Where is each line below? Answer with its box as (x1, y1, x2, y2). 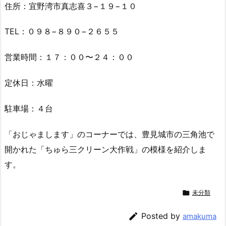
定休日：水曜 (5, 77, 53, 88)
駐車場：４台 (5, 103, 53, 114)
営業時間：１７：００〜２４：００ (5, 52, 134, 63)
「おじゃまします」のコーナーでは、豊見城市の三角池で (5, 129, 214, 139)
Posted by (141, 211, 183, 221)
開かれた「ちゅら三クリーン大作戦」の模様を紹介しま (5, 144, 206, 154)
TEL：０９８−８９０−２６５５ (5, 26, 119, 37)
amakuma (183, 211, 216, 221)
